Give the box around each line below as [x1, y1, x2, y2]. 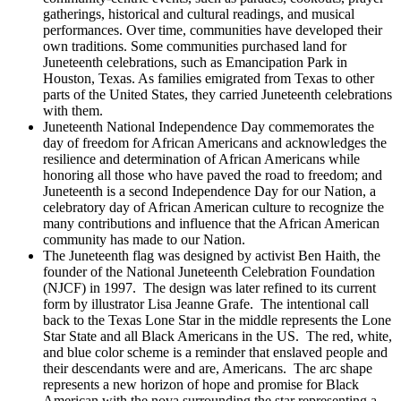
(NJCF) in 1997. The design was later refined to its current [43, 280, 376, 296]
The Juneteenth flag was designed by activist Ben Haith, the [43, 248, 380, 264]
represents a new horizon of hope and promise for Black [43, 377, 359, 393]
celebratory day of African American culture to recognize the [43, 200, 384, 216]
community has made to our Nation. [43, 232, 245, 248]
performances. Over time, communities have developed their [43, 22, 382, 38]
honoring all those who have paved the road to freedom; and [43, 167, 382, 183]
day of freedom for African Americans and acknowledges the [43, 135, 387, 151]
